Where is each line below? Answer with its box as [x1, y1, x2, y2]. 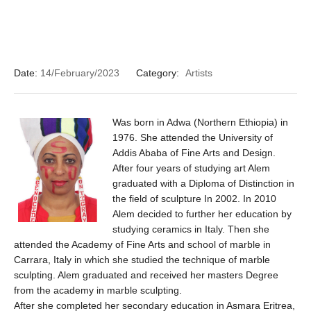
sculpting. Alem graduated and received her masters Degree [14, 269, 278, 280]
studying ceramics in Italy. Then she [112, 223, 269, 235]
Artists [185, 67, 212, 78]
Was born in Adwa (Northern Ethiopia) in [112, 116, 288, 128]
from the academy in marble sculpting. [14, 284, 182, 296]
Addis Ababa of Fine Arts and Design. [112, 146, 276, 158]
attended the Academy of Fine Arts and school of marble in [14, 238, 271, 250]
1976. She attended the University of [112, 131, 273, 143]
